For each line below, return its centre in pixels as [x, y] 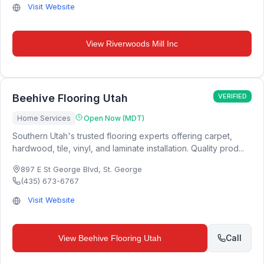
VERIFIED [232, 96]
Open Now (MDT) [114, 118]
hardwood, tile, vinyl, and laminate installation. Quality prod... [128, 148]
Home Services [44, 118]
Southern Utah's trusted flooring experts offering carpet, [122, 136]
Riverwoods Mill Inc [142, 44]
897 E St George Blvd [60, 169]
